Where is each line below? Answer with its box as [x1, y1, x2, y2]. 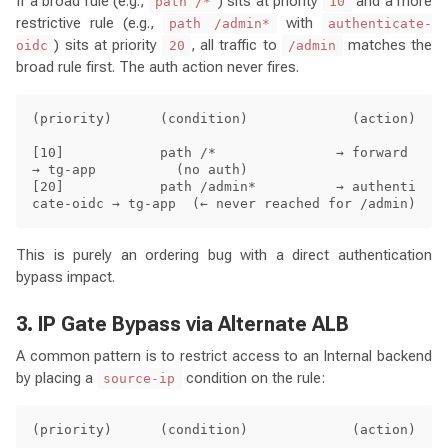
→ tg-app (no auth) [32, 161, 248, 177]
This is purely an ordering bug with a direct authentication [16, 245, 432, 264]
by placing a [16, 368, 97, 387]
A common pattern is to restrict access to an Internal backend [16, 346, 432, 365]
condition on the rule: [181, 368, 325, 387]
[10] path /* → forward [32, 144, 408, 160]
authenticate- [328, 15, 433, 31]
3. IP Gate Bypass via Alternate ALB [16, 311, 349, 336]
